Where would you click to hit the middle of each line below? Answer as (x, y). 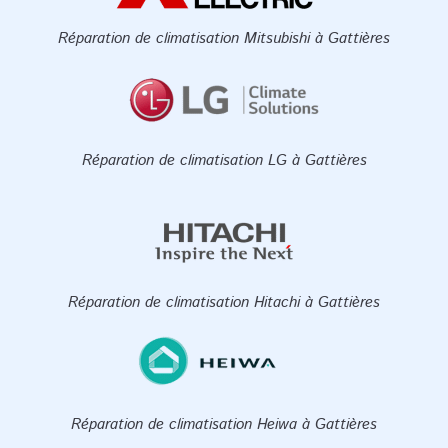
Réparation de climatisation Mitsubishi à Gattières (224, 38)
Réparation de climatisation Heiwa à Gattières (224, 424)
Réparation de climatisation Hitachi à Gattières (224, 302)
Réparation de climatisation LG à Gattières (224, 160)
